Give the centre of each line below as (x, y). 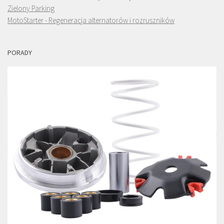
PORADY (20, 52)
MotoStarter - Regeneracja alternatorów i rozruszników (91, 20)
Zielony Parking (31, 8)
